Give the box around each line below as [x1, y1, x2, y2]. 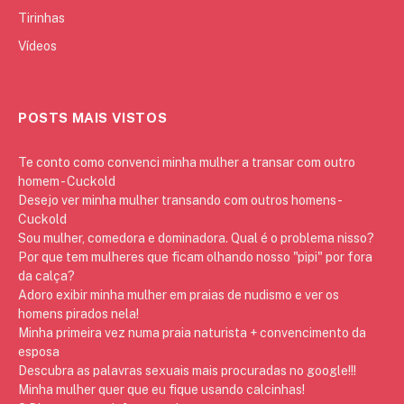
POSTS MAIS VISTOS [18, 109, 168, 125]
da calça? [18, 268, 75, 283]
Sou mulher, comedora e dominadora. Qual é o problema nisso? [18, 230, 374, 245]
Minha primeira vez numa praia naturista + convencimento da [18, 325, 366, 340]
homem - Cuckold [18, 173, 115, 188]
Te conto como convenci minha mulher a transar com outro [18, 154, 355, 170]
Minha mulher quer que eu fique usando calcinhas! [18, 381, 305, 397]
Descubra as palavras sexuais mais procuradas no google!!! [18, 363, 356, 378]
